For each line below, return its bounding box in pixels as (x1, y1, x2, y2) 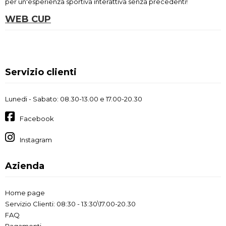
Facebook (20, 115, 54, 123)
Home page (5, 188, 45, 197)
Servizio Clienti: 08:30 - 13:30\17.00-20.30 (5, 199, 136, 208)
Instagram (20, 135, 52, 144)
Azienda (5, 160, 44, 172)
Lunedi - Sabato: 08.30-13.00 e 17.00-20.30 (5, 94, 142, 103)
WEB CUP (5, 13, 51, 25)
